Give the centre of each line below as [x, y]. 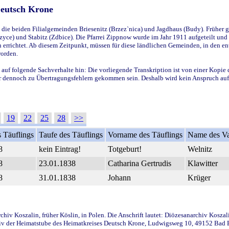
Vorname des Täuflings [145, 134]
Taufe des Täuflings [71, 134]
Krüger [199, 177]
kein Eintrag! [60, 149]
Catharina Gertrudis [140, 163]
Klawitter [203, 163]
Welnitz [200, 149]
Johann [119, 177]
